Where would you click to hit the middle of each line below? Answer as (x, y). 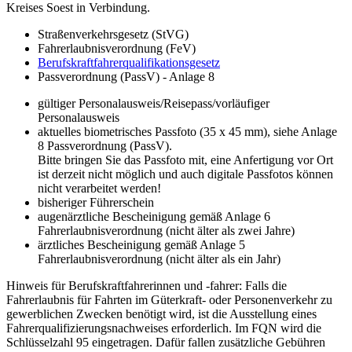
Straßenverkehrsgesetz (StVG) (113, 34)
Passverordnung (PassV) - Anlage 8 (126, 76)
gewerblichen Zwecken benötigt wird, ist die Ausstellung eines (161, 313)
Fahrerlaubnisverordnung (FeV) (117, 48)
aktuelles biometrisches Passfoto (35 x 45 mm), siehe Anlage (187, 131)
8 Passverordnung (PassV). (105, 145)
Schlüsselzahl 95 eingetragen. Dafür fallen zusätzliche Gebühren (166, 342)
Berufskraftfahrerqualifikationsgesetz (129, 62)
